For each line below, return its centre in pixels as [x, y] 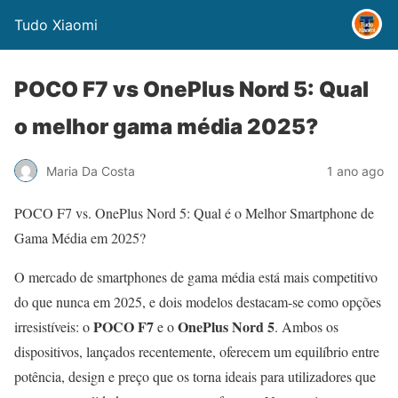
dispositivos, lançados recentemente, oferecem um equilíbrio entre [197, 351]
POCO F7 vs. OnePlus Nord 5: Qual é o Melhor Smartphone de [194, 213]
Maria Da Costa [91, 171]
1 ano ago [355, 171]
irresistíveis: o [54, 326]
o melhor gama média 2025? [166, 127]
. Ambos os [306, 326]
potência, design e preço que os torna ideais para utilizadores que [195, 376]
